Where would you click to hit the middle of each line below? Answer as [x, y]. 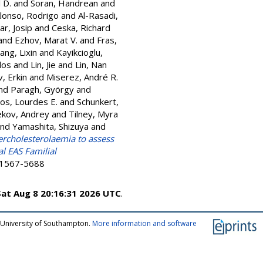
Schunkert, [98, 102]
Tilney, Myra [93, 114]
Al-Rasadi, [98, 15]
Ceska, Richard [81, 28]
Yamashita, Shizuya [50, 126]
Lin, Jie [43, 65]
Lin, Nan [91, 65]
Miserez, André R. [82, 77]
